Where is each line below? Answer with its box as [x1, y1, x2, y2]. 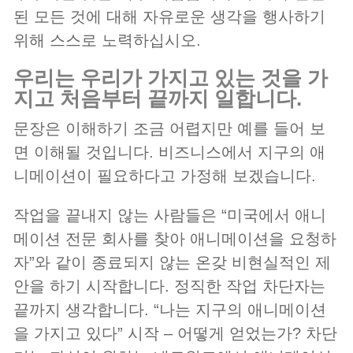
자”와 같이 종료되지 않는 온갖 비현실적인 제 [13, 254, 331, 272]
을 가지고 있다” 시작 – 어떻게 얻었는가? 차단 [13, 325, 337, 343]
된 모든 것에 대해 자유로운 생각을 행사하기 [13, 8, 325, 26]
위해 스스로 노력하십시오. [13, 32, 201, 50]
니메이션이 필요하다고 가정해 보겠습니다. [13, 167, 316, 185]
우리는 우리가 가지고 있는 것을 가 [13, 66, 34, 91]
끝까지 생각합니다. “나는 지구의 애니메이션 [13, 301, 326, 319]
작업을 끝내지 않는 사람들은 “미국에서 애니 [13, 206, 326, 225]
